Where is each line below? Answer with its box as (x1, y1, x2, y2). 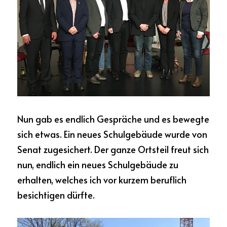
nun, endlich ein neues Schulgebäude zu (17, 158, 178, 171)
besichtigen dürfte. (17, 188, 95, 201)
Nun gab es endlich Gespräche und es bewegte (17, 112, 209, 125)
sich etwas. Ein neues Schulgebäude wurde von (17, 127, 207, 140)
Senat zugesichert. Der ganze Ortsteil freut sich (17, 142, 209, 156)
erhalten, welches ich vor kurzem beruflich (17, 173, 186, 186)
